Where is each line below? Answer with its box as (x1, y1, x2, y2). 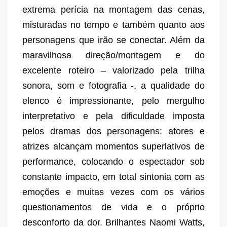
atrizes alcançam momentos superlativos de (22, 141, 205, 152)
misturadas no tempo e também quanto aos (22, 19, 205, 30)
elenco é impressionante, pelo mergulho (22, 95, 205, 106)
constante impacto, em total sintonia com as (22, 171, 205, 182)
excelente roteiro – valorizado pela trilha (22, 65, 205, 75)
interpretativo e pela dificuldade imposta (22, 110, 205, 121)
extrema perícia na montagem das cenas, (22, 4, 205, 15)
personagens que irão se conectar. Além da (22, 34, 205, 45)
